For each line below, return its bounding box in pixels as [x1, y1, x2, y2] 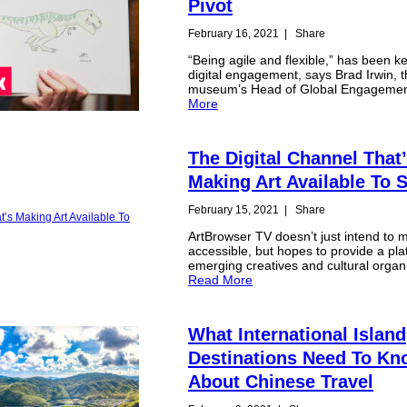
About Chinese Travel [188, 371, 374, 392]
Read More [188, 273, 253, 288]
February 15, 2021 [188, 203, 280, 216]
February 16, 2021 [188, 26, 280, 40]
